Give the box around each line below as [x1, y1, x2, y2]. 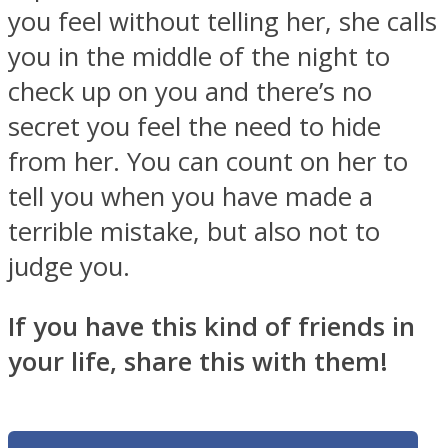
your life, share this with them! [8, 344, 388, 380]
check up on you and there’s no [8, 73, 372, 109]
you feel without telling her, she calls [8, 3, 437, 39]
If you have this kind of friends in [8, 309, 415, 345]
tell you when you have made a [8, 178, 373, 214]
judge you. [8, 248, 130, 284]
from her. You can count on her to [8, 143, 408, 179]
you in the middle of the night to [8, 38, 390, 74]
